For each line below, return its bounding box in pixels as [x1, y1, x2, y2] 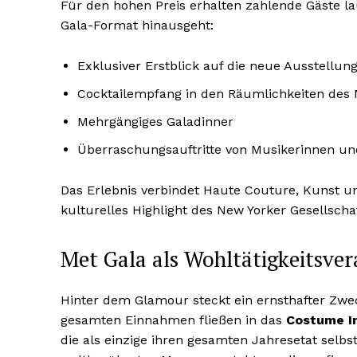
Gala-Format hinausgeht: [61, 18, 214, 33]
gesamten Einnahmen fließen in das [61, 312, 286, 328]
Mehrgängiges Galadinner [77, 114, 233, 130]
